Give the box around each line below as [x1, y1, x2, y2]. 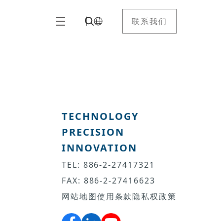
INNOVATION [62, 141, 137, 154]
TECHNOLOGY [62, 110, 139, 123]
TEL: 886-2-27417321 [62, 159, 155, 170]
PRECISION [62, 125, 124, 139]
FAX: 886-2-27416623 [62, 175, 155, 186]
